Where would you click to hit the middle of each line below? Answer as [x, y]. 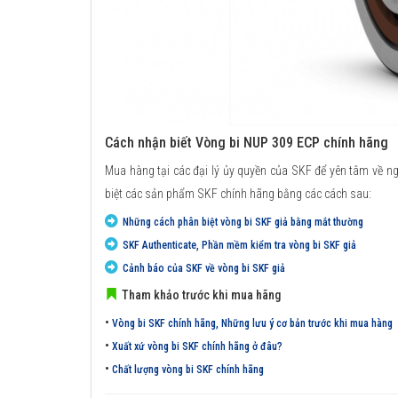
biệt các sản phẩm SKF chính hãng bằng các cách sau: [238, 193]
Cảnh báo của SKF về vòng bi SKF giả [204, 268]
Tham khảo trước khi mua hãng [201, 295]
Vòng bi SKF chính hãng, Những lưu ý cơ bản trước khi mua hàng [252, 323]
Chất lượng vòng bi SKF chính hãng [188, 369]
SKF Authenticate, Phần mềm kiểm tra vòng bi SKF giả [239, 245]
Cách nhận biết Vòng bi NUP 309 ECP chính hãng [247, 142]
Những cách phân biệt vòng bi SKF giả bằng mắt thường [243, 222]
